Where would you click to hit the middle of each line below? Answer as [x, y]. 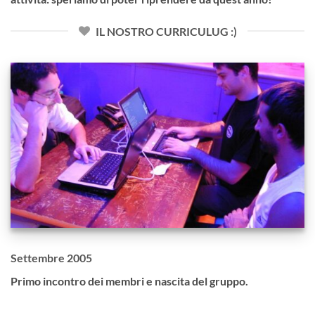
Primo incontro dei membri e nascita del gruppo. [129, 281]
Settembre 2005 [51, 257]
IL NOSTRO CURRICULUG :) [166, 31]
